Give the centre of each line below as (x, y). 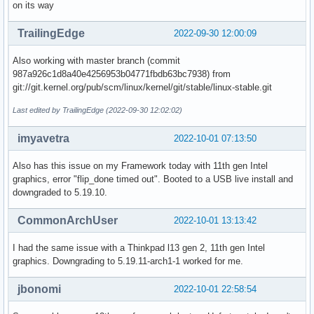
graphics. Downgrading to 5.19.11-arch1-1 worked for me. (128, 261)
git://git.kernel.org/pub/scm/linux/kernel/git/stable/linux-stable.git (142, 87)
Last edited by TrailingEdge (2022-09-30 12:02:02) (97, 110)
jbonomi (39, 289)
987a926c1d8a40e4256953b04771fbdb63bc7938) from (122, 74)
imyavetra (43, 138)
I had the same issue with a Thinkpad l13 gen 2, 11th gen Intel (139, 247)
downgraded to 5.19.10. (60, 192)
